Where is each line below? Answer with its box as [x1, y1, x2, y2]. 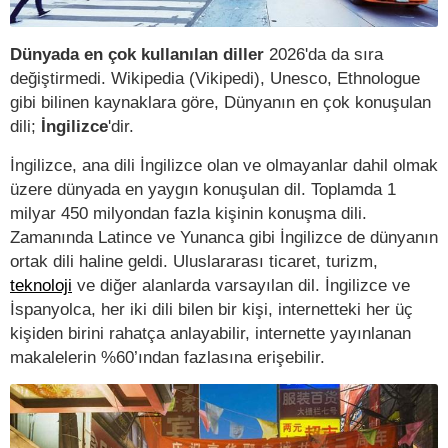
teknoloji [10, 275, 72, 296]
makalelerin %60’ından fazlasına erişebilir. [10, 347, 325, 368]
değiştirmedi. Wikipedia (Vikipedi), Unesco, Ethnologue [10, 68, 420, 89]
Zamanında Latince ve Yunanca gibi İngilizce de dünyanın [10, 227, 438, 248]
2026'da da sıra [269, 44, 383, 65]
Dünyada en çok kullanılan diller [10, 44, 269, 65]
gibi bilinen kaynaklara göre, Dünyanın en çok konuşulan [10, 92, 431, 113]
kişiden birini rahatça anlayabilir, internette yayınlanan [10, 323, 411, 344]
